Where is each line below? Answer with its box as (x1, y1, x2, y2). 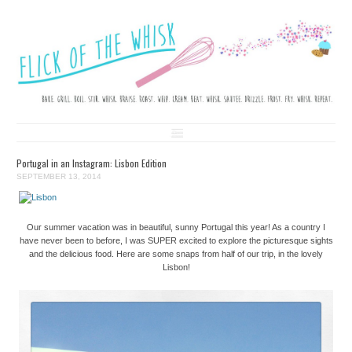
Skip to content (182, 123, 246, 135)
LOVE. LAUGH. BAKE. (16, 19, 117, 29)
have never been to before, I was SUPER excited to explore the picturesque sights (19, 235, 333, 245)
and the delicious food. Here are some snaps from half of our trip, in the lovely (29, 248, 323, 258)
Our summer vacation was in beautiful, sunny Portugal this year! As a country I (27, 222, 325, 232)
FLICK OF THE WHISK (16, 13, 174, 44)
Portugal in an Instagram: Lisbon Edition (16, 156, 167, 170)
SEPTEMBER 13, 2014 (16, 172, 101, 181)
